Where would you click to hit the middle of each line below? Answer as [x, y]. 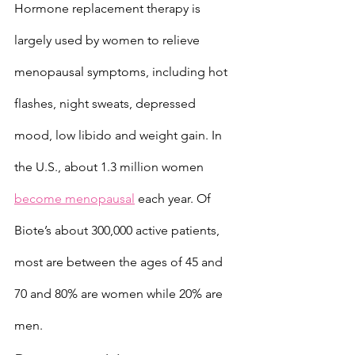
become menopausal [74, 198]
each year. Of [174, 198]
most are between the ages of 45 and [120, 262]
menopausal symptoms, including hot [122, 72]
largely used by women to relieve [109, 40]
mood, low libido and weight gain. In [120, 135]
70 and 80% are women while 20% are [120, 294]
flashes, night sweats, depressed [107, 103]
